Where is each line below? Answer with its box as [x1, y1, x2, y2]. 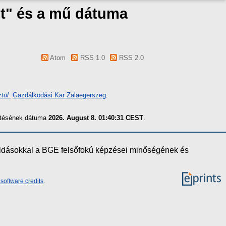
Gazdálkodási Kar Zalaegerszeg [13, 91, 106, 99]
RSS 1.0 [78, 54, 105, 62]
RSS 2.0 [117, 54, 144, 62]
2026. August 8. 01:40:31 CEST [48, 114, 143, 122]
